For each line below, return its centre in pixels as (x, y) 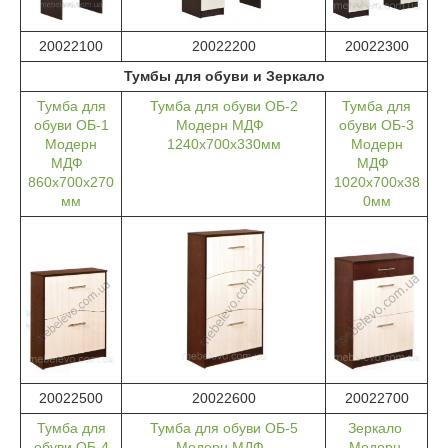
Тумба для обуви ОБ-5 (223, 428)
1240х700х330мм (223, 144)
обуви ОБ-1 (71, 125)
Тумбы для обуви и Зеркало (224, 76)
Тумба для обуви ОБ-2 (223, 106)
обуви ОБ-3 (376, 125)
